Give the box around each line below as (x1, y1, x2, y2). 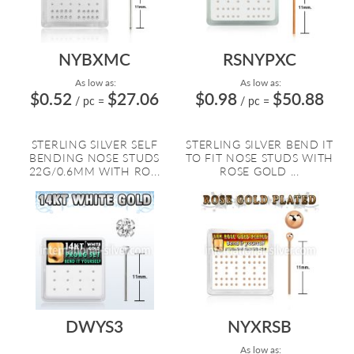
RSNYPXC (223, 49, 296, 69)
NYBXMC (58, 49, 130, 69)
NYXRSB (228, 316, 292, 336)
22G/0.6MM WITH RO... (28, 164, 160, 178)
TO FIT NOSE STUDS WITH (185, 151, 334, 164)
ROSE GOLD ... (220, 164, 299, 178)
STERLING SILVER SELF (31, 137, 158, 151)
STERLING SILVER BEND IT (186, 137, 333, 151)
